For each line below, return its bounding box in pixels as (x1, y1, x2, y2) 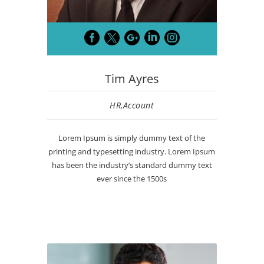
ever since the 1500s (97, 173, 167, 184)
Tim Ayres (104, 71, 159, 87)
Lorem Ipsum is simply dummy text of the (58, 133, 206, 144)
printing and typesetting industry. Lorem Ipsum (48, 146, 216, 157)
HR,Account (110, 100, 154, 111)
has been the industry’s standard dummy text (51, 160, 212, 171)
